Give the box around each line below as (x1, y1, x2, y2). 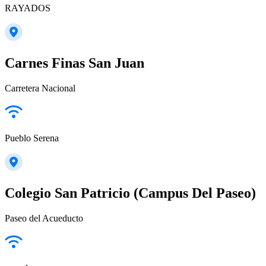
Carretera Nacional (5, 83, 75, 93)
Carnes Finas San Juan (5, 55, 144, 71)
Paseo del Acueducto (5, 213, 83, 223)
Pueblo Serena (5, 132, 59, 143)
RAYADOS (5, 2, 50, 13)
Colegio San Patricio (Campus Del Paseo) (5, 185, 256, 201)
